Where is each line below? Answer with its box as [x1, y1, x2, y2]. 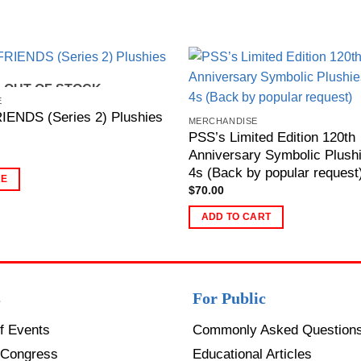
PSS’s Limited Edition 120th [188, 129, 355, 145]
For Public [193, 288, 266, 307]
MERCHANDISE [188, 116, 258, 127]
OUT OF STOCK [3, 82, 102, 97]
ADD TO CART [201, 211, 272, 222]
